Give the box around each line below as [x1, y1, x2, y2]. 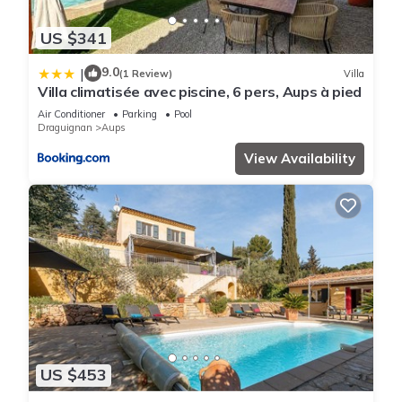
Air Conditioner [38, 108, 105, 121]
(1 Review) [119, 66, 172, 80]
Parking [122, 108, 157, 121]
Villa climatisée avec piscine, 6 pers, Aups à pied [38, 83, 362, 101]
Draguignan [38, 121, 92, 135]
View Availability [244, 150, 355, 168]
